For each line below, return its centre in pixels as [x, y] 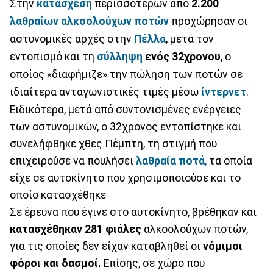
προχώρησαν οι [208, 21]
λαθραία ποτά [170, 161]
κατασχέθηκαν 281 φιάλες [76, 229]
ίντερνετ [224, 92]
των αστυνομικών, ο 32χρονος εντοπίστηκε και [126, 126]
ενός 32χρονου [183, 56]
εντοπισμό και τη [53, 56]
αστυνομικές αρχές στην [72, 39]
